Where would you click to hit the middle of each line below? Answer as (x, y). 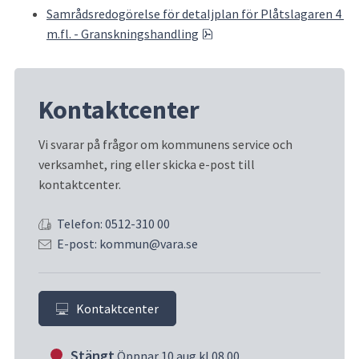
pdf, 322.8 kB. (248, 32)
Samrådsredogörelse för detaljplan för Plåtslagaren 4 (194, 13)
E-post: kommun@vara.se (127, 244)
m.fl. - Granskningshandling (123, 33)
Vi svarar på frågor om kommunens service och (165, 145)
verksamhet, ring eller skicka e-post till (147, 165)
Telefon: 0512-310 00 (113, 224)
